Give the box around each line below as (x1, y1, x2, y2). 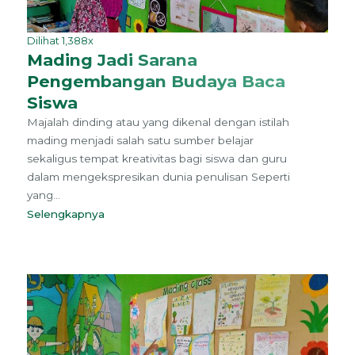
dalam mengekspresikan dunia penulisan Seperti (26, 170, 290, 184)
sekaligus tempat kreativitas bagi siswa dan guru (26, 152, 287, 166)
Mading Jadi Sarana (26, 50, 197, 71)
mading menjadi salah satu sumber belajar (26, 134, 254, 147)
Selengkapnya (26, 208, 111, 221)
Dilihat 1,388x (26, 35, 94, 48)
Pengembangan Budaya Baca (26, 71, 285, 92)
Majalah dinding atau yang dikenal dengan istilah (26, 116, 289, 129)
